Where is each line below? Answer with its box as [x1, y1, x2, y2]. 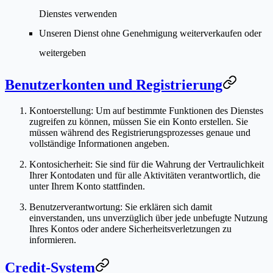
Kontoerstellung [29, 105, 91, 116]
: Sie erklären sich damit [120, 202, 212, 213]
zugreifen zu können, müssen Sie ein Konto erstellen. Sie [29, 116, 248, 127]
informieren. [29, 235, 76, 246]
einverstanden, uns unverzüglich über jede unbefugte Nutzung [29, 213, 268, 224]
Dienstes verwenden [39, 9, 117, 19]
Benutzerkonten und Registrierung [5, 77, 222, 93]
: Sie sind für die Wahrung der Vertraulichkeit [90, 159, 264, 170]
